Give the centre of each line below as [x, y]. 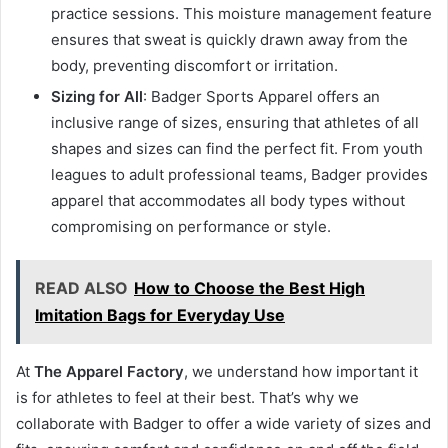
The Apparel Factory [109, 371]
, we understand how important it [301, 371]
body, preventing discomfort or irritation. [194, 65]
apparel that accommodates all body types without [228, 200]
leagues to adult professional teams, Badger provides [239, 174]
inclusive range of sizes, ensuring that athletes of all [235, 122]
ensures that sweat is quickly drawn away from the [229, 39]
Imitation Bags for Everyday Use [160, 314]
